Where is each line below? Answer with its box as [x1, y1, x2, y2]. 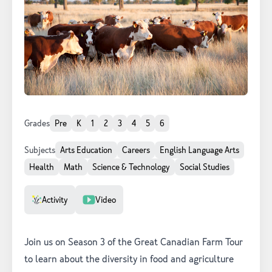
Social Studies [180, 161, 229, 173]
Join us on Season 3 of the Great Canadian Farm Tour [24, 236, 243, 249]
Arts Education [60, 144, 112, 156]
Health [29, 161, 54, 173]
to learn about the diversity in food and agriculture [24, 253, 234, 266]
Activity [42, 194, 68, 205]
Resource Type [24, 187, 81, 199]
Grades [24, 118, 50, 129]
